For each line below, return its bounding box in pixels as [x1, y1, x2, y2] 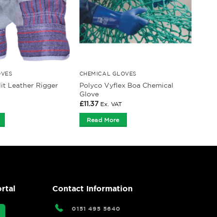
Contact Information [52, 184, 133, 193]
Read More [86, 116, 120, 123]
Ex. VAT [100, 101, 122, 108]
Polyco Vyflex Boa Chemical [79, 81, 173, 89]
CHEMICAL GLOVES [79, 70, 137, 77]
